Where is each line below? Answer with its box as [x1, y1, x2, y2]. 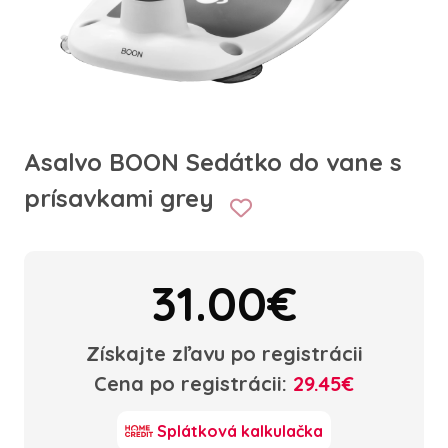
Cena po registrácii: [94, 371, 293, 396]
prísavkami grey [24, 183, 221, 213]
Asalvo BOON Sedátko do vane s [24, 147, 402, 177]
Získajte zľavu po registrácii [85, 341, 363, 366]
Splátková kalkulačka [157, 421, 323, 441]
